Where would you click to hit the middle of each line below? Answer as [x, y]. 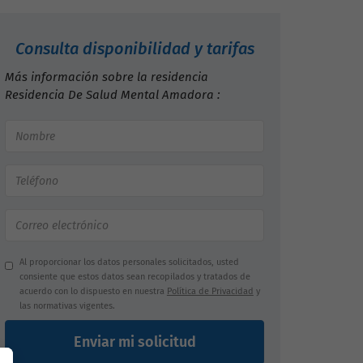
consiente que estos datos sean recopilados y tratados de [135, 277]
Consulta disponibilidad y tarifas [135, 49]
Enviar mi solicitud [135, 342]
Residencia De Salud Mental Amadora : [113, 95]
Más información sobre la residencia [107, 77]
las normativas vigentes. [67, 306]
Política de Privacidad [210, 291]
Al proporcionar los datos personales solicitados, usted [129, 262]
